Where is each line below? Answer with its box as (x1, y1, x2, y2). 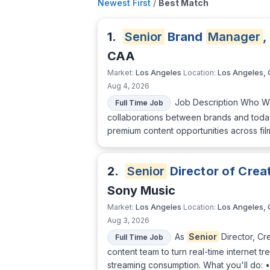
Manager (207, 30, 261, 45)
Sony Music (107, 183, 175, 198)
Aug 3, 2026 (107, 216, 149, 225)
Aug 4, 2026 (107, 81, 149, 91)
